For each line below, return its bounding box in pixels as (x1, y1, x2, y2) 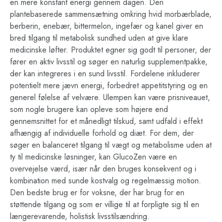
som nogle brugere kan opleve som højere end (10, 103, 168, 115)
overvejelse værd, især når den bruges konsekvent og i (10, 163, 196, 174)
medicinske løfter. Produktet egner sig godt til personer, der (10, 44, 211, 55)
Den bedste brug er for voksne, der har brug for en (10, 186, 184, 198)
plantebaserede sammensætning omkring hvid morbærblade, (10, 8, 212, 20)
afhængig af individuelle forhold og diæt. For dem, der (10, 127, 194, 139)
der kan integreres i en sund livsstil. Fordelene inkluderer (10, 67, 200, 79)
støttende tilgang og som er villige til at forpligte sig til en (10, 198, 199, 210)
